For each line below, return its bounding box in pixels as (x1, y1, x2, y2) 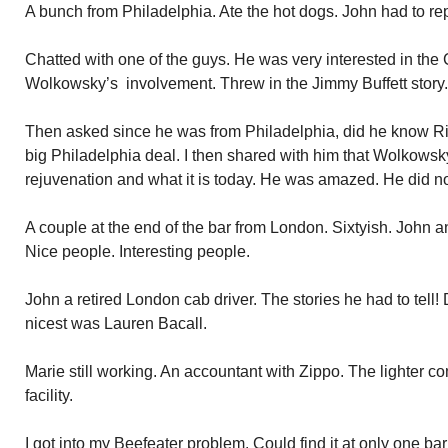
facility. (25, 387, 73, 404)
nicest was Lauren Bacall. (25, 315, 207, 332)
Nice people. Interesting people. (25, 243, 250, 260)
